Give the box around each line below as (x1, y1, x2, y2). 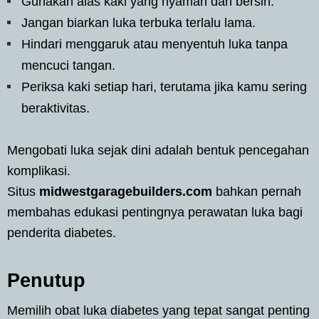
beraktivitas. (21, 100, 90, 115)
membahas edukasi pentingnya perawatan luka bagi (7, 204, 303, 219)
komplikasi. (7, 163, 70, 178)
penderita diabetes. (7, 225, 116, 240)
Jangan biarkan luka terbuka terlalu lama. (21, 15, 256, 30)
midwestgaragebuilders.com (39, 184, 212, 199)
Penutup (7, 269, 85, 291)
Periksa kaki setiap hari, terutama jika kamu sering (21, 79, 307, 94)
